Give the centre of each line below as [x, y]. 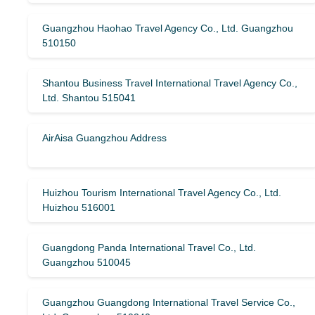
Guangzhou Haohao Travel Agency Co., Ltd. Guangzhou [168, 28]
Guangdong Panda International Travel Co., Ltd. [149, 247]
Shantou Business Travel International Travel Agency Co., [170, 83]
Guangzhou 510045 [86, 262]
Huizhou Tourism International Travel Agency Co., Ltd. [162, 193]
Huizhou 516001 [79, 207]
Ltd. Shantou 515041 [89, 98]
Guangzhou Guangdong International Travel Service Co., [169, 302]
